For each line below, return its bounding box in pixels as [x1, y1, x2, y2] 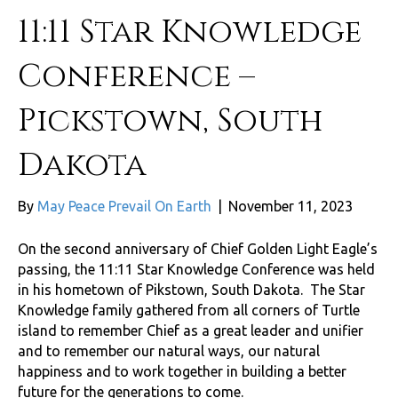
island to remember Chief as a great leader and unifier [18, 322, 363, 339]
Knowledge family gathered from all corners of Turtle [18, 302, 360, 319]
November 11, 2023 [228, 198, 353, 215]
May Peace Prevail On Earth [37, 198, 211, 215]
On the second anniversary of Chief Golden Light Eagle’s [18, 241, 378, 258]
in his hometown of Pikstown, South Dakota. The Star [18, 282, 365, 298]
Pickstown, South [18, 99, 322, 143]
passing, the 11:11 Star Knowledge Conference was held [18, 261, 375, 278]
